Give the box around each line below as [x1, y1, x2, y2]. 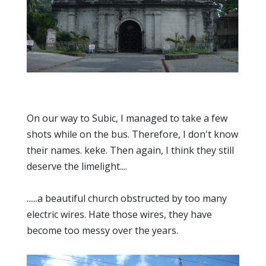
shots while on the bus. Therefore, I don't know [27, 128, 238, 141]
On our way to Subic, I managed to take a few [27, 112, 227, 125]
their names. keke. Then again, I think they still [27, 144, 234, 157]
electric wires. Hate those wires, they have [27, 208, 212, 221]
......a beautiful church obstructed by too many [27, 192, 227, 205]
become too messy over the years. [27, 224, 178, 237]
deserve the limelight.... [27, 160, 127, 173]
